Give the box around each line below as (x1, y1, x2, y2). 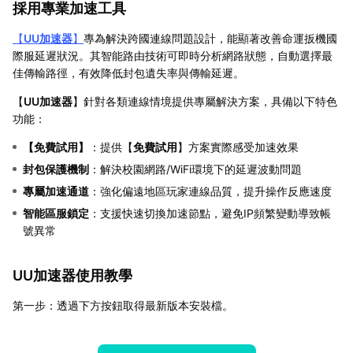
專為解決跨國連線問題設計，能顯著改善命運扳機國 (84, 31, 337, 45)
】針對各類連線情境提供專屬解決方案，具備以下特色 (72, 94, 337, 108)
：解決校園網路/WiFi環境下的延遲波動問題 (89, 162, 302, 176)
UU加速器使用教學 (13, 266, 132, 284)
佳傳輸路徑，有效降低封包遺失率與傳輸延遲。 (13, 65, 244, 80)
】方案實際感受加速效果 (177, 139, 299, 154)
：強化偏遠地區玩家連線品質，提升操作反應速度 (89, 184, 332, 198)
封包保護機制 (23, 162, 89, 176)
